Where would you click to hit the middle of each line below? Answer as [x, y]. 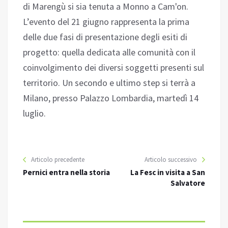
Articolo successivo [171, 160]
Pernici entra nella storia [66, 173]
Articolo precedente [58, 160]
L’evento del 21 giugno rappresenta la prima [106, 22]
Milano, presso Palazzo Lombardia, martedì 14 [111, 98]
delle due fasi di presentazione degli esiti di [105, 37]
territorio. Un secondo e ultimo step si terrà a [109, 83]
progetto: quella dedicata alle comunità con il [109, 52]
